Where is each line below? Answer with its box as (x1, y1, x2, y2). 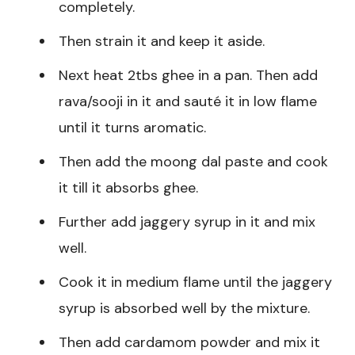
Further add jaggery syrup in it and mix (59, 212, 315, 231)
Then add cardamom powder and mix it (59, 332, 320, 352)
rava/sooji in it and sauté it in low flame (59, 91, 317, 111)
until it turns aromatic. (59, 117, 206, 137)
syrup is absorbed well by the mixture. (59, 298, 310, 318)
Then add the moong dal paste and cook (59, 151, 328, 171)
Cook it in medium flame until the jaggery (59, 272, 332, 292)
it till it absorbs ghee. (59, 177, 198, 197)
